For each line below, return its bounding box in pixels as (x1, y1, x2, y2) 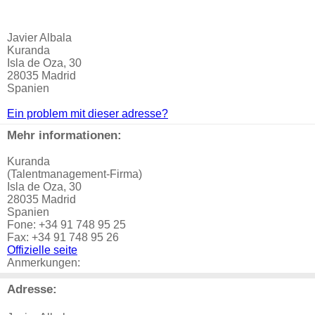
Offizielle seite (7, 244, 77, 256)
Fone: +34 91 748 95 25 (7, 219, 126, 231)
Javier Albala (7, 32, 72, 44)
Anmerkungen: (7, 257, 80, 269)
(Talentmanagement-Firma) (7, 168, 142, 180)
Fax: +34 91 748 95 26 (7, 231, 119, 243)
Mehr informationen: (7, 128, 122, 142)
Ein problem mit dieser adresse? (7, 108, 168, 120)
